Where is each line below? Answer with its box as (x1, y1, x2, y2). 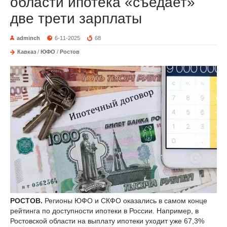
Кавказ (17, 48, 36, 55)
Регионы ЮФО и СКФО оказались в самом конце (45, 196, 207, 205)
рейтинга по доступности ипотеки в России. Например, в (10, 206, 199, 215)
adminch (17, 34, 40, 41)
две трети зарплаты (10, 10, 142, 26)
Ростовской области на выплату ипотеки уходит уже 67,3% (10, 216, 204, 225)
